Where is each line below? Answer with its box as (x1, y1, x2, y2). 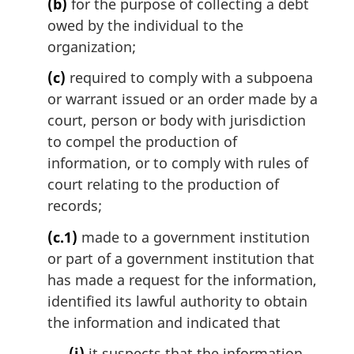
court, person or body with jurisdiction (47, 111, 306, 130)
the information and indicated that (47, 312, 281, 332)
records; (47, 196, 102, 216)
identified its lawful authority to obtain (47, 291, 307, 311)
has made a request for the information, (47, 269, 317, 289)
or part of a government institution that (47, 248, 314, 268)
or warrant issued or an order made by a (47, 89, 318, 109)
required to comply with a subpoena (66, 68, 313, 88)
